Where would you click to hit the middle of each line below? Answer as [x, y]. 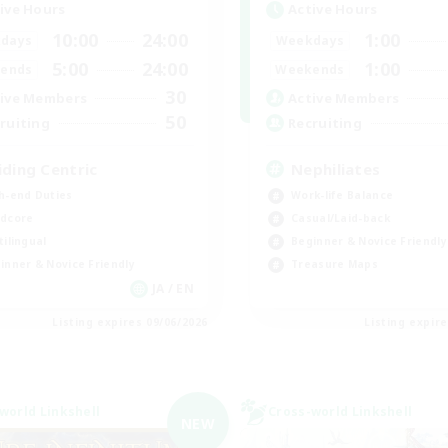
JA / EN [172, 288]
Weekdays [310, 40]
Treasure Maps [334, 264]
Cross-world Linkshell [340, 411]
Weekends [310, 69]
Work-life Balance [342, 195]
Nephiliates [336, 169]
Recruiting [325, 122]
